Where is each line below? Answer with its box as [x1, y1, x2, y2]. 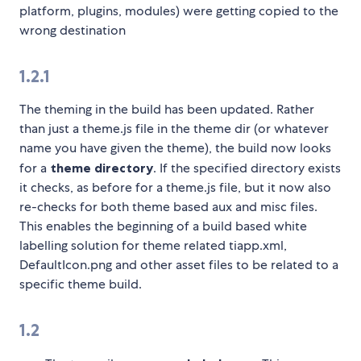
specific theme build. [19, 276, 142, 293]
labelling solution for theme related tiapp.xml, [19, 237, 287, 255]
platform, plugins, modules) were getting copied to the [19, 2, 338, 20]
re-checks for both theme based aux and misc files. [19, 198, 317, 216]
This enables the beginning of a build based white [19, 218, 307, 235]
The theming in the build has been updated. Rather [19, 101, 314, 118]
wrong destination [19, 22, 126, 39]
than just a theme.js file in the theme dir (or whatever [19, 120, 329, 138]
